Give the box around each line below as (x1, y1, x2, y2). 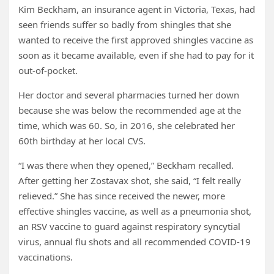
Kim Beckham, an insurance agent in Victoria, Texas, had (18, 3, 255, 15)
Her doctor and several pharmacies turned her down (18, 89, 239, 101)
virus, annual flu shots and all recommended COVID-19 (18, 235, 251, 248)
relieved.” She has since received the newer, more (18, 190, 225, 202)
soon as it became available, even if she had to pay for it (18, 49, 254, 61)
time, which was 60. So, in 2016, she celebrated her (18, 119, 235, 131)
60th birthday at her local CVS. (18, 135, 146, 147)
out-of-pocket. (18, 64, 78, 76)
